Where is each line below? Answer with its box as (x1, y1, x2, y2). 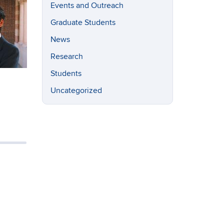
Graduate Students (50, 17, 115, 27)
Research (50, 51, 83, 61)
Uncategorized (50, 85, 102, 95)
